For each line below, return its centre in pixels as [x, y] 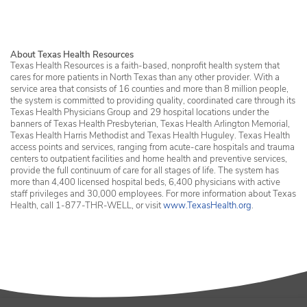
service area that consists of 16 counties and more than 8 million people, [149, 89]
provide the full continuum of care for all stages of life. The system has [145, 170]
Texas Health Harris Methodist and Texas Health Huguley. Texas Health [150, 135]
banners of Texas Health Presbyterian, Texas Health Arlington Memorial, [150, 124]
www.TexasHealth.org [207, 205]
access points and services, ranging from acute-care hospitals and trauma [152, 147]
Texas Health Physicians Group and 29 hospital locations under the [140, 112]
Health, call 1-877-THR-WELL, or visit [87, 205]
